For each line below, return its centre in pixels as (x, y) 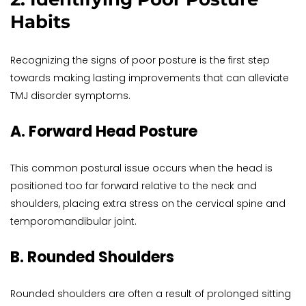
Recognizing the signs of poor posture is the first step (140, 60)
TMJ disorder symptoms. (70, 96)
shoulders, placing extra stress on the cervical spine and (148, 204)
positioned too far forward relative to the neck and (134, 186)
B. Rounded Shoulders (92, 258)
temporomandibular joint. (73, 222)
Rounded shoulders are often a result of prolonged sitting (151, 294)
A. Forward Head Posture (104, 132)
